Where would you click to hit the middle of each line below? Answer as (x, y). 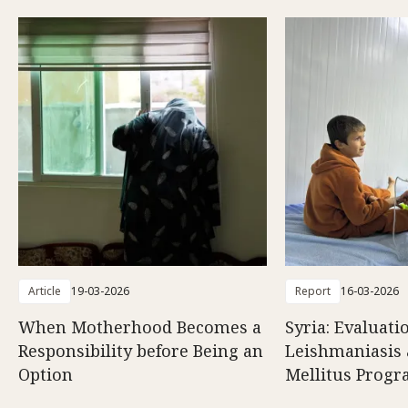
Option (46, 374)
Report (313, 291)
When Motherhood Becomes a (140, 326)
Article (45, 291)
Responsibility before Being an (141, 350)
